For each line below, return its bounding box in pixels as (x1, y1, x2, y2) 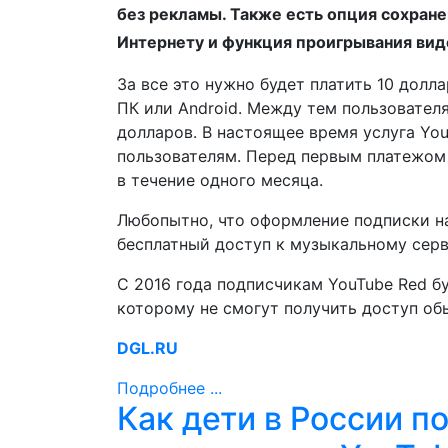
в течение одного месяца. (117, 170, 323, 190)
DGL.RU (117, 338, 178, 358)
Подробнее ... (117, 378, 222, 398)
